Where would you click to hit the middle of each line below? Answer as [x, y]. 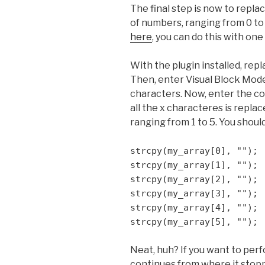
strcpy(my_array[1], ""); [194, 165]
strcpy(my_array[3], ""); [194, 193]
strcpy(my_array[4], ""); [194, 207]
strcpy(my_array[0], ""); [194, 151]
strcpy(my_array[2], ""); [194, 179]
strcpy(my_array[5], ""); [194, 222]
